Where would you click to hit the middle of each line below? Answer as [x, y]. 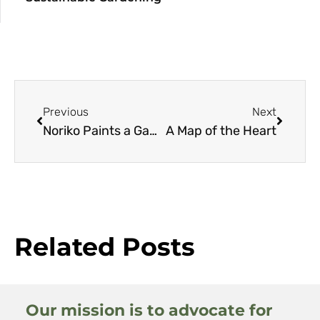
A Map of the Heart [221, 130]
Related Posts [105, 246]
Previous [66, 111]
